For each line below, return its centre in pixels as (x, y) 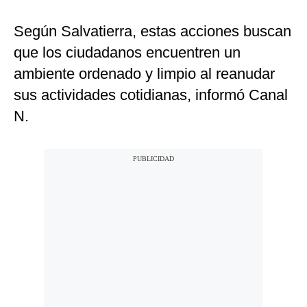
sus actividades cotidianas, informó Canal (151, 95)
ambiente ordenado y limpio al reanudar (144, 74)
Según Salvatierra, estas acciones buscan (152, 32)
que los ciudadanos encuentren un (127, 53)
